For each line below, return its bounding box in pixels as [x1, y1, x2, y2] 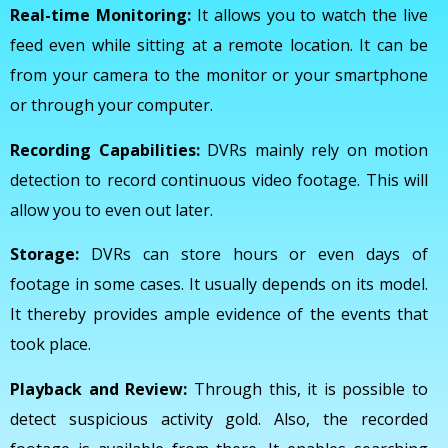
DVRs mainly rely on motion [199, 138, 428, 161]
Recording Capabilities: [10, 138, 200, 161]
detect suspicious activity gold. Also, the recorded [10, 407, 428, 430]
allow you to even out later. [10, 198, 213, 221]
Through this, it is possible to [187, 377, 428, 400]
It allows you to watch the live [190, 4, 428, 27]
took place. [10, 333, 91, 356]
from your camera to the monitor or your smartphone [10, 64, 428, 87]
